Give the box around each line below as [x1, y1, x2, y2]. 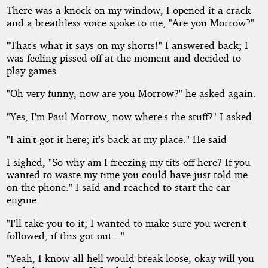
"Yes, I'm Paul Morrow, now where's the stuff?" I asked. [6, 109, 255, 123]
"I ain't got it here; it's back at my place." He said [6, 132, 227, 145]
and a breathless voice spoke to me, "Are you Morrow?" [6, 16, 254, 29]
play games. [6, 63, 59, 77]
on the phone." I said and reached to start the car [6, 181, 230, 194]
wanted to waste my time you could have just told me [6, 168, 248, 181]
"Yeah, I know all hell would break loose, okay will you [6, 251, 254, 264]
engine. [6, 193, 39, 206]
